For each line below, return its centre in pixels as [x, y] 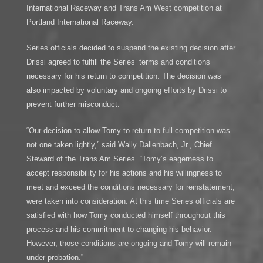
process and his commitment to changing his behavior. [119, 230]
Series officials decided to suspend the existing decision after [131, 48]
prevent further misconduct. [73, 104]
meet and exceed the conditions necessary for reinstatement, [130, 187]
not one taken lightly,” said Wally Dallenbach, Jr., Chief [119, 145]
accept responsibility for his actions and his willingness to [124, 173]
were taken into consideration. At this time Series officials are [130, 201]
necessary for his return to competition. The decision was [124, 76]
